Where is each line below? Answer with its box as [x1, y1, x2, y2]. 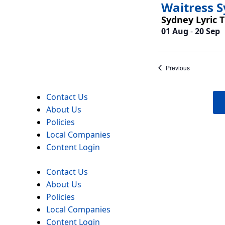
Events [189, 62, 208, 71]
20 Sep [194, 25, 220, 37]
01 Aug [161, 25, 188, 37]
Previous [165, 63, 190, 72]
